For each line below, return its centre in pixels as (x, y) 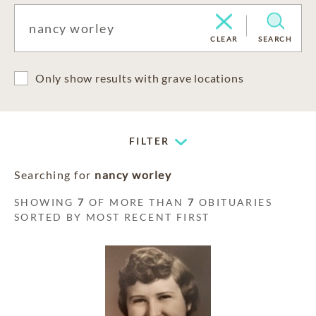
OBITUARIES (234, 202)
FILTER (150, 141)
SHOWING (46, 202)
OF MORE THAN (136, 202)
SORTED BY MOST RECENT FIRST (112, 217)
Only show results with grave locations (140, 78)
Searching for (54, 175)
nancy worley (133, 175)
